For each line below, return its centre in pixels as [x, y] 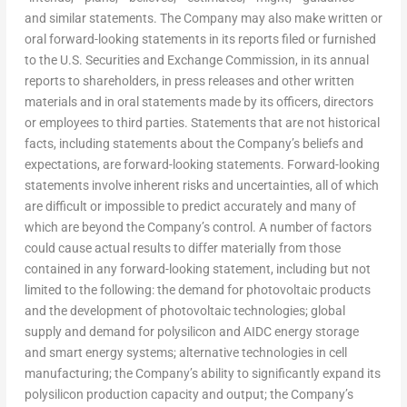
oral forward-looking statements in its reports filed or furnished [200, 39]
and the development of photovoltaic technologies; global [184, 310]
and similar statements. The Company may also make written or [203, 18]
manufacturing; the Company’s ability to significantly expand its [202, 373]
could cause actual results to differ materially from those [182, 248]
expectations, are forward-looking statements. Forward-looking [202, 164]
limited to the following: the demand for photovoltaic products [197, 289]
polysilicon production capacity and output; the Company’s [189, 394]
